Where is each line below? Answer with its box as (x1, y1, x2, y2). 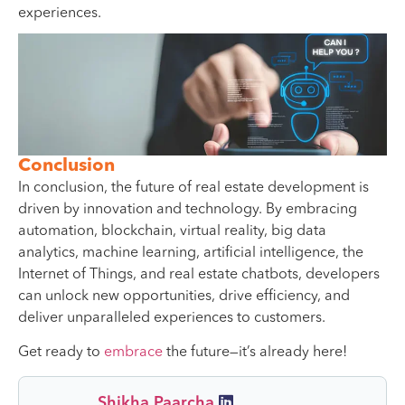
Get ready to (18, 344, 104, 360)
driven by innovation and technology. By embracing (18, 202, 357, 217)
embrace (104, 344, 163, 360)
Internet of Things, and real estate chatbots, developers (18, 267, 380, 282)
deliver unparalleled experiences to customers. (18, 310, 325, 325)
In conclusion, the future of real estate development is (18, 180, 369, 195)
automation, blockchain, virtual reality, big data (18, 223, 326, 239)
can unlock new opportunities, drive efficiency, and (18, 288, 350, 304)
